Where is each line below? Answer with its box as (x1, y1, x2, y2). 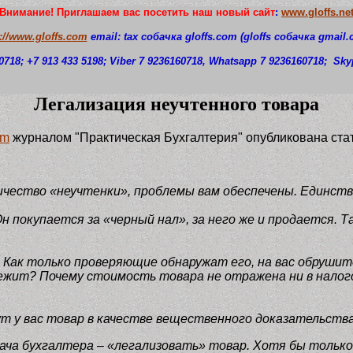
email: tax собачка (87, 31, 182, 43)
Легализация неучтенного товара (34, 94, 319, 114)
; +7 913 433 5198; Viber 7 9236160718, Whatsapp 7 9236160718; (20, 55, 330, 67)
